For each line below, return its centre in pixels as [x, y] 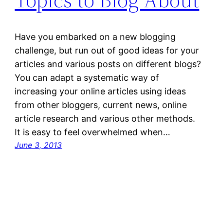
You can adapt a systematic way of [87, 78]
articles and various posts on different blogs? [108, 64]
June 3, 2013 [38, 145]
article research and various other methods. [105, 119]
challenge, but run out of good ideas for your [107, 51]
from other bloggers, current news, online [101, 105]
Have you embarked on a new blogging [95, 37]
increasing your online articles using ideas [100, 91]
